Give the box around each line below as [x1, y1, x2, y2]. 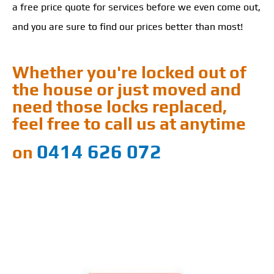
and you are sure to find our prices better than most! [12, 21, 243, 32]
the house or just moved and [12, 80, 241, 99]
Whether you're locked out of [12, 62, 246, 82]
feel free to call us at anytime [12, 114, 246, 133]
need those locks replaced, [12, 97, 227, 116]
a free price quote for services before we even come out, [12, 1, 261, 13]
